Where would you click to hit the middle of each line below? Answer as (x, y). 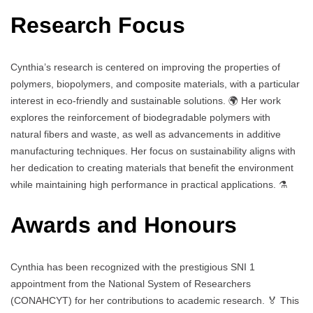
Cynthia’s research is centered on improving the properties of (145, 67)
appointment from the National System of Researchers (131, 283)
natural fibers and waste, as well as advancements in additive (146, 134)
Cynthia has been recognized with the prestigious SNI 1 (133, 267)
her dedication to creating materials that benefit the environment (152, 167)
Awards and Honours (124, 225)
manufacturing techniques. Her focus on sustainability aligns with (153, 151)
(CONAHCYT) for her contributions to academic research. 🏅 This (155, 300)
